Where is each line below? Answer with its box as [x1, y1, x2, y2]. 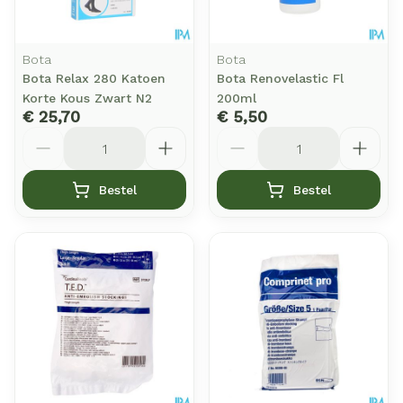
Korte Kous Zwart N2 [22, 91, 152, 105]
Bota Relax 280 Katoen [22, 71, 166, 85]
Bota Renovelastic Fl [217, 71, 344, 85]
